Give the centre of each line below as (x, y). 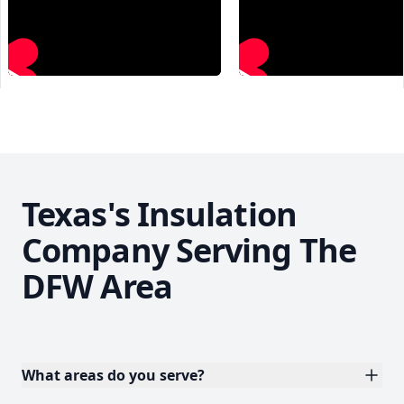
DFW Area (97, 286)
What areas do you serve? (113, 375)
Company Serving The (189, 250)
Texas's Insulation (159, 214)
